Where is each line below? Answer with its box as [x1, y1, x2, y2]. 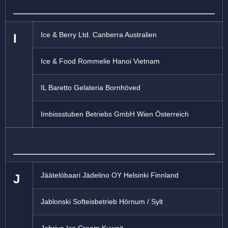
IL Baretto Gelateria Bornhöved [41, 83, 140, 92]
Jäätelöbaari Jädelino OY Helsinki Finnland [41, 171, 179, 180]
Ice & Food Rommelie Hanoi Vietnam [41, 57, 160, 66]
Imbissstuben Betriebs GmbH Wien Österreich [41, 110, 189, 119]
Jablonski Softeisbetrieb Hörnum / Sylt [41, 197, 163, 206]
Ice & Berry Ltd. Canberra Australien [41, 31, 157, 39]
